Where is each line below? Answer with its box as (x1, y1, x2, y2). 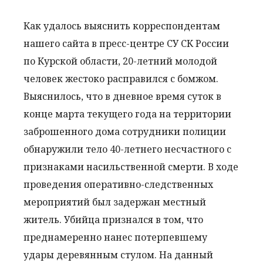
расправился (107, 72, 168, 85)
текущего (87, 107, 133, 120)
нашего (23, 37, 60, 50)
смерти (168, 160, 203, 173)
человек (23, 72, 63, 85)
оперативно (84, 178, 141, 191)
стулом (120, 248, 154, 261)
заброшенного (23, 125, 93, 138)
